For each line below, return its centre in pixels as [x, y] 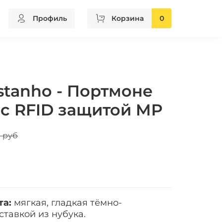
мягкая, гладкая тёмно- [67, 203]
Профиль [50, 18]
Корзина [128, 18]
